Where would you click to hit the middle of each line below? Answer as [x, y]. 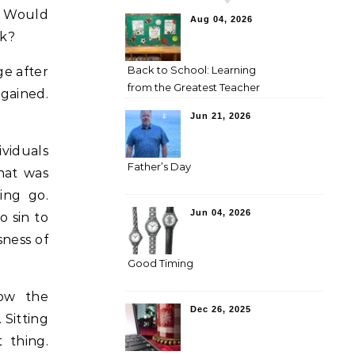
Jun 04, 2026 [221, 212]
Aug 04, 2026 [221, 19]
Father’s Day [159, 166]
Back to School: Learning [192, 70]
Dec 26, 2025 [221, 309]
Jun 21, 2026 [221, 116]
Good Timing [160, 263]
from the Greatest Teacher [194, 87]
